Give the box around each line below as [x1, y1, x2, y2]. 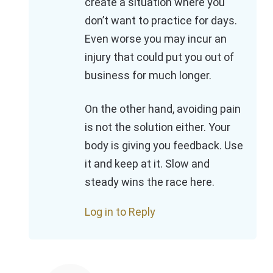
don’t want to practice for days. [85, 14, 237, 27]
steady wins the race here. [85, 175, 214, 189]
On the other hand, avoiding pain [85, 102, 241, 116]
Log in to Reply [85, 205, 155, 219]
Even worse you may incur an [85, 32, 227, 46]
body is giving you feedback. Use [85, 139, 243, 152]
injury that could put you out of [85, 51, 234, 64]
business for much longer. [85, 69, 211, 82]
